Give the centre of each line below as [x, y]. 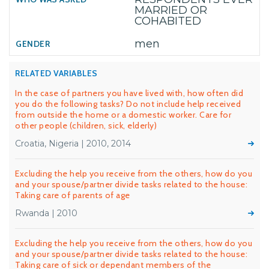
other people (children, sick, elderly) [86, 125]
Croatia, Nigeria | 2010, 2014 [73, 144]
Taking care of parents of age [73, 195]
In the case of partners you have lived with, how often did [129, 93]
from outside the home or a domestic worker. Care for [123, 115]
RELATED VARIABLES [56, 73]
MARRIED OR [171, 10]
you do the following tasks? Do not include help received [128, 104]
